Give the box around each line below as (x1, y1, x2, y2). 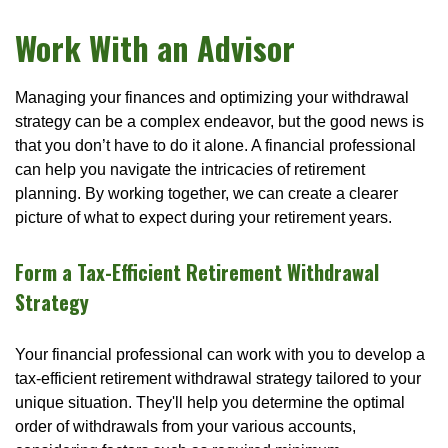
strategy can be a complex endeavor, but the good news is (15, 113, 424, 131)
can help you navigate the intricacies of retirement (15, 161, 365, 179)
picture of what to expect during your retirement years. (15, 209, 392, 227)
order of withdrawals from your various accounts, (15, 418, 356, 436)
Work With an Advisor (15, 24, 295, 72)
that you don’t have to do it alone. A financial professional (15, 137, 416, 155)
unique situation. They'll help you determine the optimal (15, 394, 405, 412)
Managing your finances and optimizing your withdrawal (15, 89, 409, 107)
